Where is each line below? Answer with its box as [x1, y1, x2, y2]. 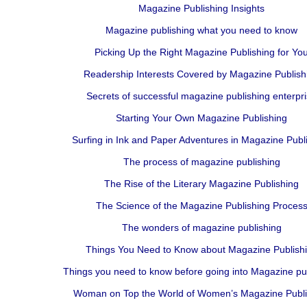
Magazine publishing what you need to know [106, 25, 297, 36]
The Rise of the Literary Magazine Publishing [104, 178, 299, 189]
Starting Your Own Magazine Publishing [116, 112, 287, 123]
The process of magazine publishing [123, 156, 280, 167]
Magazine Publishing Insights [138, 3, 265, 14]
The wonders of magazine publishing [121, 222, 282, 233]
